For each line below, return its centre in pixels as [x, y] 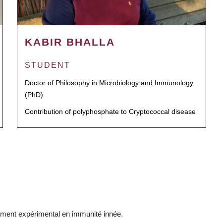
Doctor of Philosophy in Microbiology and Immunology [109, 83]
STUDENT [48, 65]
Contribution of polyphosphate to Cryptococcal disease [110, 112]
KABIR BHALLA [70, 42]
